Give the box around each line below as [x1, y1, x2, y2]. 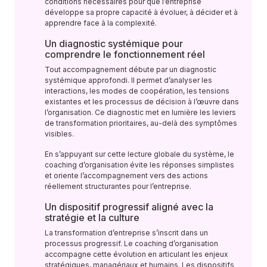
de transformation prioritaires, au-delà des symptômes [45, 119, 237, 128]
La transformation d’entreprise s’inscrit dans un [45, 228, 208, 237]
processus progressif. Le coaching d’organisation [45, 239, 218, 248]
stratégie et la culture [45, 212, 139, 223]
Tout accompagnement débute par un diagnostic [45, 65, 216, 74]
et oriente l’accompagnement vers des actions [45, 171, 208, 180]
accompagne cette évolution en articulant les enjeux [45, 250, 228, 259]
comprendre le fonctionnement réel [45, 48, 205, 60]
